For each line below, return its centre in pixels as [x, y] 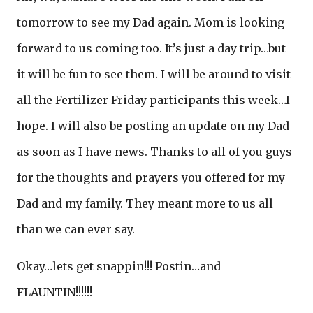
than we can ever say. [76, 229]
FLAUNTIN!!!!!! [54, 292]
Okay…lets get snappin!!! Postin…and [119, 266]
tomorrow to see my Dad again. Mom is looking [151, 22]
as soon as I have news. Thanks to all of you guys [154, 152]
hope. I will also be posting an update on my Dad [153, 126]
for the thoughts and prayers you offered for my [151, 177]
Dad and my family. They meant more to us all [145, 203]
